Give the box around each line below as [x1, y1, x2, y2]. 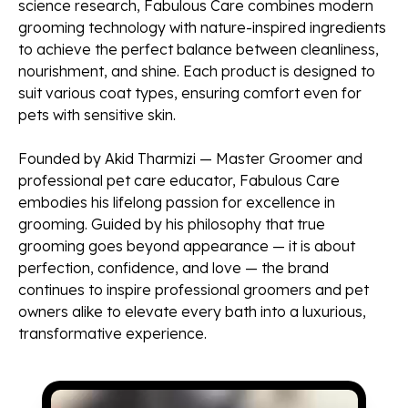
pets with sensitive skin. [18, 106, 176, 124]
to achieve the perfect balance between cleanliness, [18, 40, 379, 58]
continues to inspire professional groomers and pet [18, 280, 369, 299]
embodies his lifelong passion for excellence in [18, 193, 335, 211]
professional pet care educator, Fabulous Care [18, 171, 340, 189]
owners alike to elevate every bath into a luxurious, [18, 302, 366, 321]
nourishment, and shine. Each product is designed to [18, 62, 375, 80]
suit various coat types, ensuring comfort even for [18, 84, 362, 102]
